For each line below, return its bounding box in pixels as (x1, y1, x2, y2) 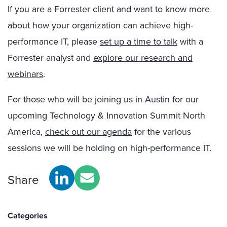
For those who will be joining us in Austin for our (8, 92, 199, 106)
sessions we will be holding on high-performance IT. (8, 141, 211, 155)
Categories (8, 209, 48, 221)
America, (8, 125, 45, 138)
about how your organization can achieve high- (8, 18, 193, 32)
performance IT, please (8, 34, 100, 48)
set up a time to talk (100, 34, 177, 48)
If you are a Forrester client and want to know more (8, 2, 210, 16)
